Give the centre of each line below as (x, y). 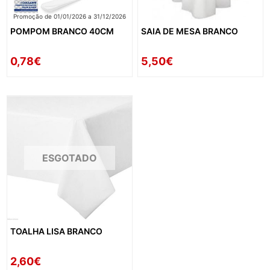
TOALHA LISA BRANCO (57, 231)
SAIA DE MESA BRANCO (190, 31)
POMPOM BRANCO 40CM (62, 31)
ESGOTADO (69, 158)
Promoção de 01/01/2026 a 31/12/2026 (69, 16)
